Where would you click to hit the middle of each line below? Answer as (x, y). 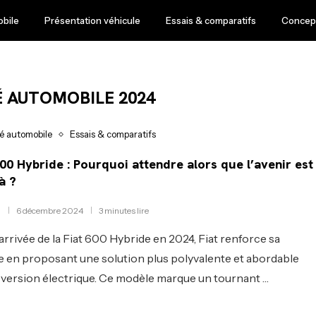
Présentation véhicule (92, 20)
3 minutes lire (124, 211)
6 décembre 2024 (50, 211)
